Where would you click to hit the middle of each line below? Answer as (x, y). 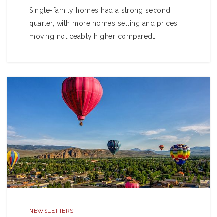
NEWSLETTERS (51, 211)
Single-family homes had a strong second (100, 10)
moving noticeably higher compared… (93, 36)
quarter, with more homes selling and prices (103, 23)
